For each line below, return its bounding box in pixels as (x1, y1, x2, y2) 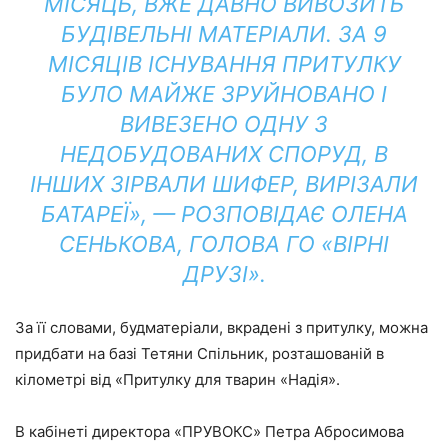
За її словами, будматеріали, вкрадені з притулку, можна (15, 318, 428, 337)
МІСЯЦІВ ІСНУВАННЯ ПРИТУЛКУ (47, 51, 401, 77)
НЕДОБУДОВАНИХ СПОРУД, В (60, 141, 388, 167)
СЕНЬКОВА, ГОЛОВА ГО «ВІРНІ (59, 231, 389, 257)
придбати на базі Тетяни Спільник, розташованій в (15, 344, 384, 363)
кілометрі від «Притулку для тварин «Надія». (15, 370, 340, 389)
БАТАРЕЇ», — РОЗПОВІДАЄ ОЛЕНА (40, 201, 408, 227)
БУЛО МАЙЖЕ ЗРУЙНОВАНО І (61, 81, 387, 107)
